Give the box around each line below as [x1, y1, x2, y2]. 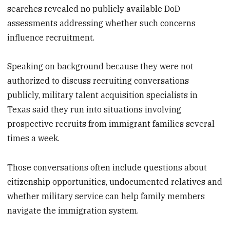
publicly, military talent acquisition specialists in [7, 90, 198, 101]
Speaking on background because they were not [7, 61, 194, 72]
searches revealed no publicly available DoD [7, 3, 181, 14]
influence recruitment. [7, 32, 95, 43]
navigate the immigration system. [7, 205, 139, 216]
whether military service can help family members [7, 191, 205, 202]
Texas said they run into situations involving [7, 104, 182, 115]
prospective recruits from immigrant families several [7, 119, 215, 129]
